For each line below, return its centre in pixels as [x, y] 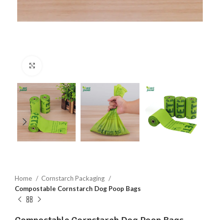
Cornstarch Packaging [74, 178]
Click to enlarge [65, 65]
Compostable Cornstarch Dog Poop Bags [78, 188]
